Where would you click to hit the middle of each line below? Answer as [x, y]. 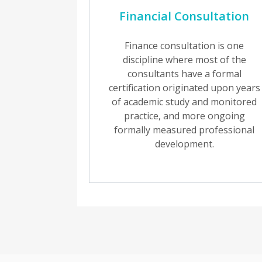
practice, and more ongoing [184, 116]
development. [184, 144]
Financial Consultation [185, 16]
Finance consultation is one [185, 46]
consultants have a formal [184, 74]
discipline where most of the [184, 60]
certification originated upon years [184, 88]
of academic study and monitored [185, 102]
